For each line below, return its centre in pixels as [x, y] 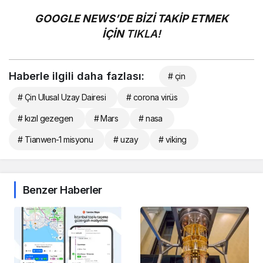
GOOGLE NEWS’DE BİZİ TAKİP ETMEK [131, 18]
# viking [173, 139]
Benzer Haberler [63, 190]
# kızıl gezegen [45, 118]
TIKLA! [144, 33]
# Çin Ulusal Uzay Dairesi [62, 97]
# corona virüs [152, 97]
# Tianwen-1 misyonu [55, 139]
